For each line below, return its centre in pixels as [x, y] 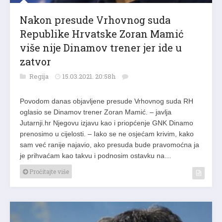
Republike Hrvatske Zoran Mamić [102, 33]
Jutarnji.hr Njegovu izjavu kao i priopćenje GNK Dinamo [107, 123]
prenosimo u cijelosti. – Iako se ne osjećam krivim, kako [107, 134]
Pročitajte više [48, 171]
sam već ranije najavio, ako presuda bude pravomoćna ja [110, 144]
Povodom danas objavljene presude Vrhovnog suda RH [107, 101]
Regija [40, 76]
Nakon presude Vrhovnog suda [95, 20]
